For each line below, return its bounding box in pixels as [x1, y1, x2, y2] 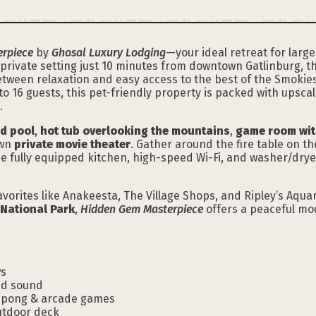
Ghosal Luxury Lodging [51, 45, 166, 59]
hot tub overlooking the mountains [40, 123, 230, 138]
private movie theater [14, 137, 130, 151]
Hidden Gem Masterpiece [80, 202, 203, 216]
